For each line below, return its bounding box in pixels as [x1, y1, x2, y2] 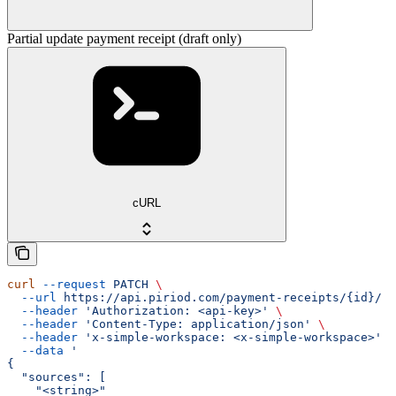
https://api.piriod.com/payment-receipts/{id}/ [57, 291, 382, 305]
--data [7, 344, 64, 358]
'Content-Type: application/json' [78, 317, 311, 331]
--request [35, 278, 106, 292]
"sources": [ [7, 370, 106, 385]
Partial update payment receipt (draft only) [7, 30, 241, 46]
